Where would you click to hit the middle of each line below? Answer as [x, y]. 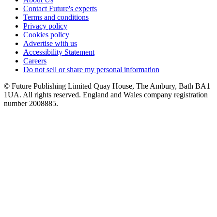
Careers [35, 61]
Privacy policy [45, 26]
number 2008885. [31, 103]
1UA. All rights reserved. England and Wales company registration [106, 94]
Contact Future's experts [60, 8]
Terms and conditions [56, 17]
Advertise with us [50, 43]
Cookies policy [46, 34]
